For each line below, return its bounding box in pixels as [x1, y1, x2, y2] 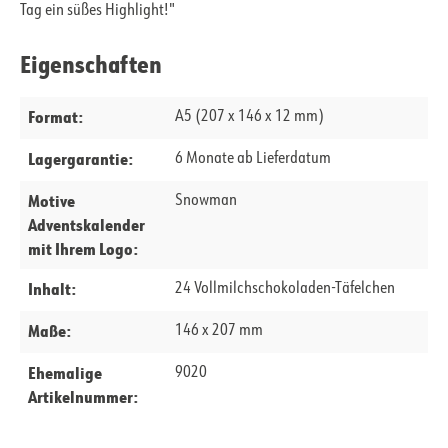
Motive [28, 190, 75, 212]
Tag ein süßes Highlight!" [20, 3, 175, 20]
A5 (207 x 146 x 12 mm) [174, 109, 324, 126]
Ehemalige [28, 362, 102, 384]
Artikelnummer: [28, 386, 138, 408]
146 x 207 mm [174, 323, 263, 340]
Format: [28, 106, 83, 128]
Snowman [174, 193, 237, 210]
